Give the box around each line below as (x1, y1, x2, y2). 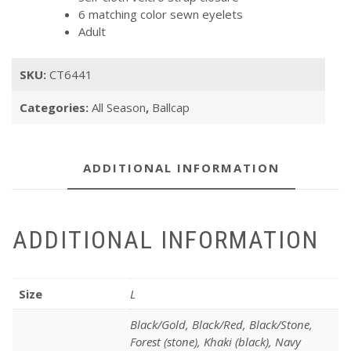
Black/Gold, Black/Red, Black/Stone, (130, 316, 313, 332)
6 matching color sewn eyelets (78, 6, 243, 23)
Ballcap (152, 99, 190, 115)
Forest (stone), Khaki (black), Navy (130, 333, 301, 349)
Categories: (20, 99, 92, 115)
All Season (92, 99, 146, 115)
